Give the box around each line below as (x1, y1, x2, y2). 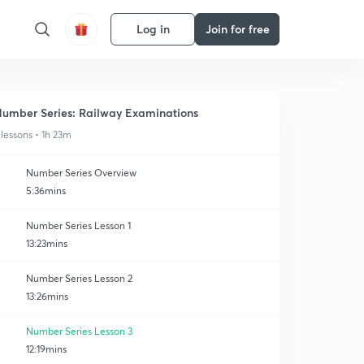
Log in (136, 21, 170, 37)
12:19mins (26, 343, 67, 355)
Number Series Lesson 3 (26, 325, 132, 337)
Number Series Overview (26, 167, 136, 179)
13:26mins (26, 290, 68, 302)
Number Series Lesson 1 (26, 219, 131, 232)
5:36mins (26, 184, 66, 197)
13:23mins (26, 237, 67, 249)
